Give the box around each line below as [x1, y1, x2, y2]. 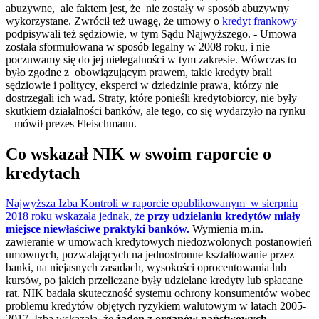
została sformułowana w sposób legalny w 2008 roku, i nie [6, 41, 270, 53]
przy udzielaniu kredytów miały [147, 209, 300, 222]
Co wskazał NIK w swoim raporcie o [6, 144, 271, 163]
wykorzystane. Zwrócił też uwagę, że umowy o [6, 15, 222, 28]
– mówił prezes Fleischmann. [6, 117, 137, 130]
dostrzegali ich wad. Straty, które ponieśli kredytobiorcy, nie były [6, 92, 297, 105]
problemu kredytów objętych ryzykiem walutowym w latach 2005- [6, 299, 306, 312]
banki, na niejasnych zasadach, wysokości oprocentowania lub [6, 261, 286, 273]
